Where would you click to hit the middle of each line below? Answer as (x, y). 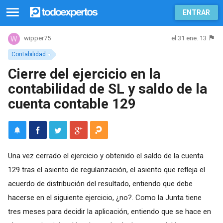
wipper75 (37, 38)
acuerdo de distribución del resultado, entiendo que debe (100, 183)
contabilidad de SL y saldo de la (107, 89)
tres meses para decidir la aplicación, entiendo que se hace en (109, 211)
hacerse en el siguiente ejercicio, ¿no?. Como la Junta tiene (105, 197)
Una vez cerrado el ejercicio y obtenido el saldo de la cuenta (106, 156)
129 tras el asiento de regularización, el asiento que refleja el (106, 169)
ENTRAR (196, 12)
